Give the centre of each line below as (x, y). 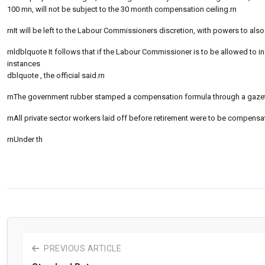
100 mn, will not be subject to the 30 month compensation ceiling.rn (122, 9)
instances (24, 63)
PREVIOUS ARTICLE (81, 248)
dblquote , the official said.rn (56, 75)
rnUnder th (25, 139)
